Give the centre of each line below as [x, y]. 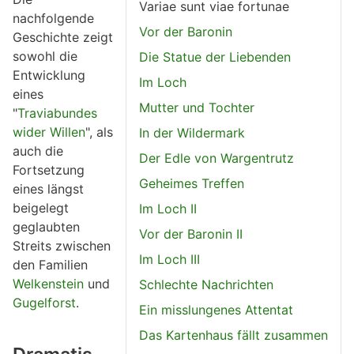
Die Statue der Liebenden [215, 57]
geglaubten [46, 227]
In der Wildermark [192, 133]
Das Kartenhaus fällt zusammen [233, 335]
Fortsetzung [49, 170]
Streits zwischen [62, 246]
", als [99, 132]
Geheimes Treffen [192, 184]
